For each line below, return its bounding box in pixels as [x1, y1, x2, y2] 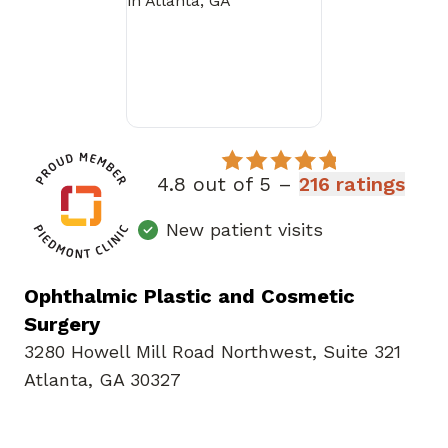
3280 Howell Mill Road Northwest [24, 341, 312, 363]
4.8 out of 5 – [157, 172, 300, 196]
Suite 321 [323, 341, 401, 363]
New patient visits [166, 219, 324, 240]
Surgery [24, 312, 100, 337]
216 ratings [299, 172, 406, 196]
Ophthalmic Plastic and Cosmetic [24, 284, 355, 309]
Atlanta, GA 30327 [24, 369, 181, 391]
